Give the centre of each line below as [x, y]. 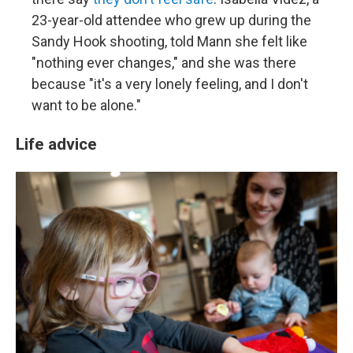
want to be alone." [88, 105]
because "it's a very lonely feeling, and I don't [170, 84]
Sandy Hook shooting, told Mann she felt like [169, 41]
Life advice [56, 144]
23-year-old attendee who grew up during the [171, 20]
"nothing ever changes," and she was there [164, 63]
